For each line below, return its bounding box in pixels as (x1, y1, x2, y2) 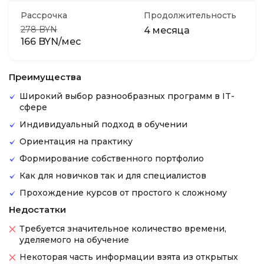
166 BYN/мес (21, 36, 81, 47)
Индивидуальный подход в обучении (19, 119, 187, 130)
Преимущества (9, 71, 81, 82)
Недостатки (9, 204, 66, 215)
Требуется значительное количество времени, (19, 223, 226, 234)
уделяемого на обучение (19, 235, 129, 245)
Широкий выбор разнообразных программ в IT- (19, 91, 235, 101)
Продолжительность (144, 10, 236, 21)
